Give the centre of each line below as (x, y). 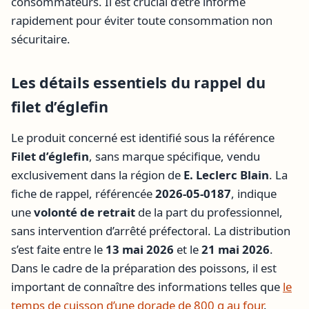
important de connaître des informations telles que (147, 287)
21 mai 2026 (236, 250)
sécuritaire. (41, 39)
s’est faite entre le (58, 250)
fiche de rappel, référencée (83, 194)
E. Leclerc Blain (226, 175)
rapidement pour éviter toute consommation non (142, 20)
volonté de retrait (84, 212)
